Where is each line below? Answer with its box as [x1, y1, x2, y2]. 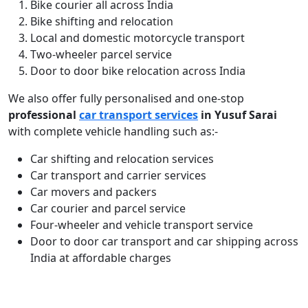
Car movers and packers [30, 184, 157, 199]
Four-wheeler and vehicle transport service [30, 217, 253, 232]
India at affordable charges [30, 250, 171, 265]
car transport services [79, 107, 198, 122]
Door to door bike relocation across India [30, 63, 245, 78]
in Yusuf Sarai [198, 107, 277, 122]
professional [8, 107, 79, 122]
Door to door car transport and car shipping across [30, 234, 298, 249]
